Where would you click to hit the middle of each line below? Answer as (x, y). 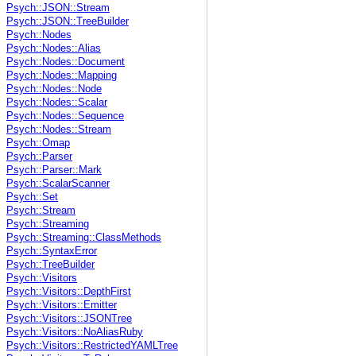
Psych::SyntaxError (52, 252)
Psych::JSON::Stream (58, 8)
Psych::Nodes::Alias (54, 49)
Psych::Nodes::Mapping (62, 76)
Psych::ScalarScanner (58, 184)
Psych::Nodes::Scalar (57, 103)
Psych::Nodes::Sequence (65, 116)
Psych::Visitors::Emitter (62, 306)
